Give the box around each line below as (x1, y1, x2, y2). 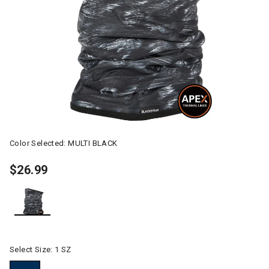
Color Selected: (10, 139, 68, 148)
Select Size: (10, 245, 55, 254)
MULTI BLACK (68, 139, 118, 148)
